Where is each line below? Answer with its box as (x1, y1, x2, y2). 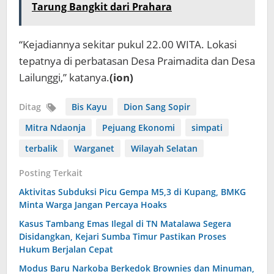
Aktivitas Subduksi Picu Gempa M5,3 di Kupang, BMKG (19, 186, 246, 198)
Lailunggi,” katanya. (19, 70, 109, 84)
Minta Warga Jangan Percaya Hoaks (19, 199, 167, 210)
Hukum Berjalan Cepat (19, 243, 113, 255)
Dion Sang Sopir (124, 101, 190, 113)
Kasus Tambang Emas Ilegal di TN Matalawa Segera (19, 218, 231, 229)
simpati (191, 122, 223, 133)
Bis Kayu (72, 101, 107, 113)
